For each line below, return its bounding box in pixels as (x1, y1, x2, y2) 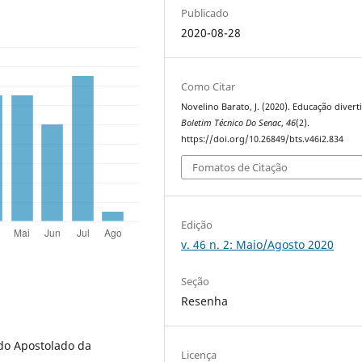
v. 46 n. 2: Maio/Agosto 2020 (181, 237, 335, 253)
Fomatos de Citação (192, 160, 288, 175)
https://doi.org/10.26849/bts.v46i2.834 (181, 133, 344, 145)
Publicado (181, 5, 229, 20)
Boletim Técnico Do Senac (181, 116, 282, 128)
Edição (181, 217, 213, 233)
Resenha (181, 293, 229, 309)
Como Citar (181, 78, 236, 94)
